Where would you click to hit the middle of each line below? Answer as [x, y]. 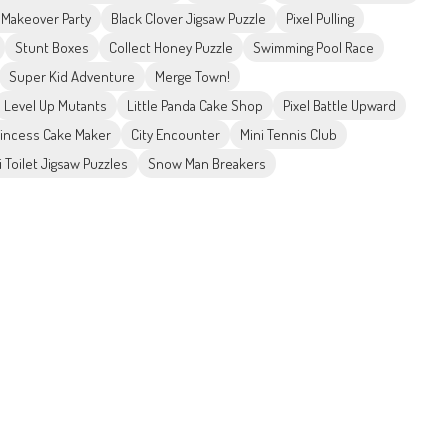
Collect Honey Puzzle [171, 48]
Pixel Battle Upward [339, 106]
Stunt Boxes [52, 48]
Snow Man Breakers [207, 164]
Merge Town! [192, 77]
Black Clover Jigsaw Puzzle [188, 19]
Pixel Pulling [320, 19]
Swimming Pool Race [313, 48]
